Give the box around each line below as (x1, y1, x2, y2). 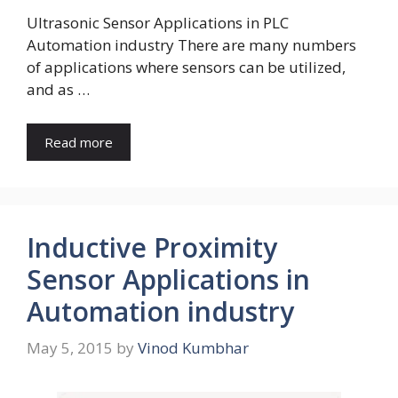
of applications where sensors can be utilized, (27, 57, 346, 78)
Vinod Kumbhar (138, 338, 249, 359)
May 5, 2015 (27, 338, 113, 359)
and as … (27, 79, 90, 100)
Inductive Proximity (27, 228, 277, 266)
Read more (44, 132, 113, 151)
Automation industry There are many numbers (27, 35, 356, 56)
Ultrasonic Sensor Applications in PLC (27, 12, 289, 34)
